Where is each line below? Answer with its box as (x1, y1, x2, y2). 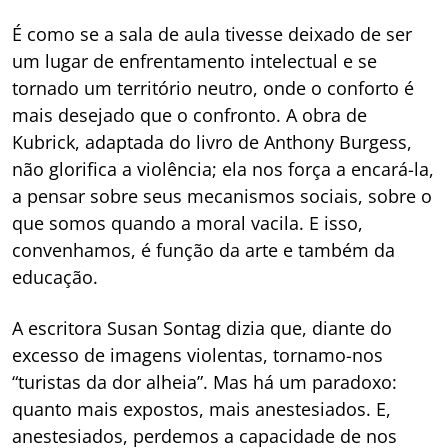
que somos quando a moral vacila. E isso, (12, 211, 363, 236)
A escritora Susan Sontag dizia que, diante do (12, 316, 392, 341)
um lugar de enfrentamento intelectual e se (12, 49, 377, 74)
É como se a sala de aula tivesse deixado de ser (12, 22, 412, 47)
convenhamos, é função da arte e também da (12, 238, 395, 263)
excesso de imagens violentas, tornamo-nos (12, 343, 383, 368)
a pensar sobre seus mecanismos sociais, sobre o (12, 184, 432, 209)
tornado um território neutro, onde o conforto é (12, 76, 414, 101)
